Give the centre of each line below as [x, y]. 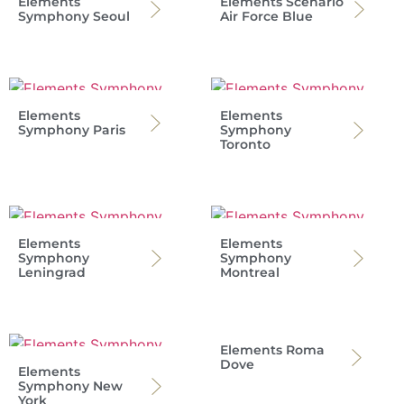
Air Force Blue [266, 16]
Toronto [245, 144]
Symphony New [70, 386]
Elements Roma [272, 349]
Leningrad [52, 272]
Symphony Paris [72, 129]
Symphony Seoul [74, 16]
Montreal [250, 272]
